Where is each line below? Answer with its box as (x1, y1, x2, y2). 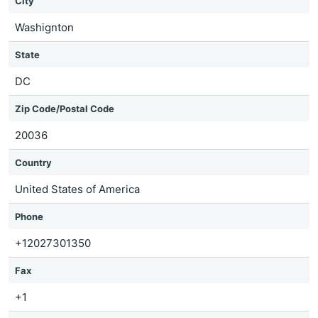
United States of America (15, 182, 140, 196)
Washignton (15, 21, 74, 34)
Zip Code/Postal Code (15, 103, 114, 114)
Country (15, 157, 52, 168)
